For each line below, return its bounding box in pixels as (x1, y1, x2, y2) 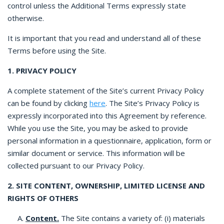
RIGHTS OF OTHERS (7, 193, 78, 203)
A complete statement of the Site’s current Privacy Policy (7, 85, 204, 95)
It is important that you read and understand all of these (7, 33, 201, 43)
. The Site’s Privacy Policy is (105, 98, 199, 108)
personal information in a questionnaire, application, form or (7, 135, 211, 145)
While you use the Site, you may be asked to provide (7, 123, 188, 133)
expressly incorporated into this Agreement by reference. (7, 110, 206, 120)
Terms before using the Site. (7, 45, 106, 55)
